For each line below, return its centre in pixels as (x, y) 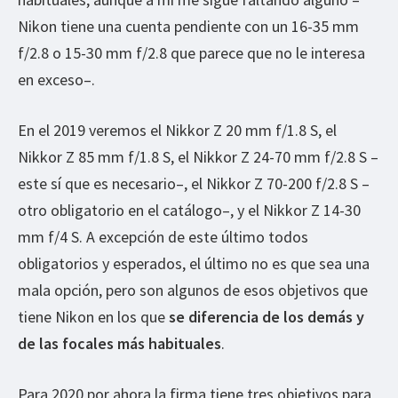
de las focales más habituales (119, 343)
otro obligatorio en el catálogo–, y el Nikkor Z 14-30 (189, 210)
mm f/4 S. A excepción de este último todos (163, 236)
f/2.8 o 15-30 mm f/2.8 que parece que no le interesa (191, 52)
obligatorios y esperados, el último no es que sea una (194, 263)
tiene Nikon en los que (93, 316)
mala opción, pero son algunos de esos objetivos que (193, 290)
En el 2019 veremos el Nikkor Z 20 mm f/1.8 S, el (177, 130)
